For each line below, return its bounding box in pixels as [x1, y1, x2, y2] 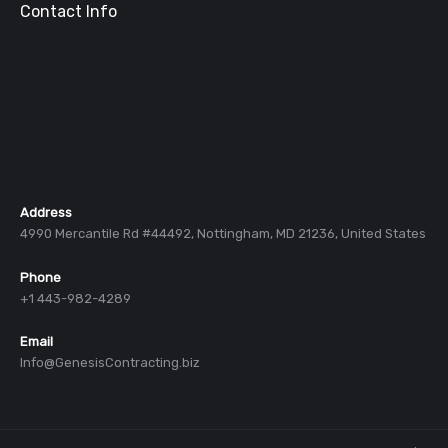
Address [20, 204, 72, 220]
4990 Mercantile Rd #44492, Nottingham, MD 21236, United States [20, 225, 426, 241]
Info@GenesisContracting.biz [20, 355, 200, 371]
